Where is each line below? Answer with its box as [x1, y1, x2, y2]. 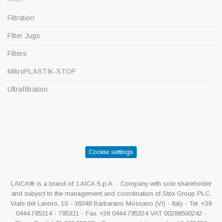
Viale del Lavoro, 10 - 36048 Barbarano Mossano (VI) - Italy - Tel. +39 [10, 199, 212, 207]
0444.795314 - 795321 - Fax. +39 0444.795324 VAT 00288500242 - [15, 209, 207, 217]
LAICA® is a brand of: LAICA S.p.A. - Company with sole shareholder [10, 179, 212, 187]
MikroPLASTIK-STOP [7, 67, 76, 75]
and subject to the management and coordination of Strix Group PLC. [11, 189, 211, 197]
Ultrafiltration [7, 85, 48, 93]
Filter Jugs [7, 31, 40, 40]
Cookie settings [89, 148, 133, 156]
